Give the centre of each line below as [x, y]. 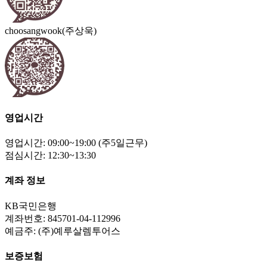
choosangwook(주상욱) [51, 30]
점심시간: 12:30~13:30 [50, 156]
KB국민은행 [31, 206]
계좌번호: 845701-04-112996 [63, 218]
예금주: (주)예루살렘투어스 [63, 231]
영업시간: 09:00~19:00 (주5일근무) [76, 143]
